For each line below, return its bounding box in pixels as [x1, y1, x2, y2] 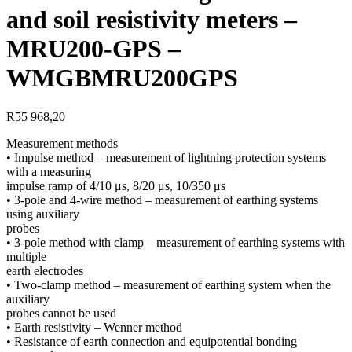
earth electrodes [6, 263, 83, 277]
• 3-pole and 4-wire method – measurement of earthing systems [6, 192, 318, 207]
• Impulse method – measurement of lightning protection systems [6, 150, 326, 164]
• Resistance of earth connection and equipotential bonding [6, 334, 297, 348]
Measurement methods [6, 136, 118, 150]
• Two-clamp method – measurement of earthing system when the [6, 277, 331, 291]
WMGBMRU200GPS [6, 64, 238, 93]
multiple [6, 249, 46, 263]
